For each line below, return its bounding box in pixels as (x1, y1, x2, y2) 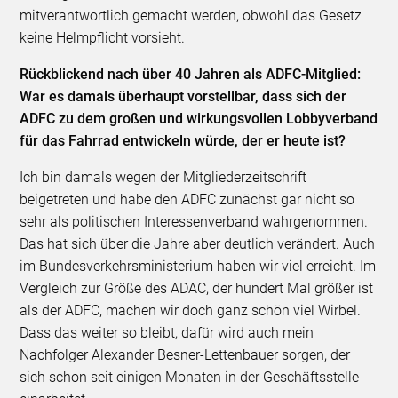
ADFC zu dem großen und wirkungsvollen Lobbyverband (20, 109, 378, 127)
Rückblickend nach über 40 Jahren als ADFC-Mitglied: (20, 65, 362, 83)
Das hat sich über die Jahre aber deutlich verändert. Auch (20, 235, 376, 252)
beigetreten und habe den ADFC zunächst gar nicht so (20, 190, 355, 208)
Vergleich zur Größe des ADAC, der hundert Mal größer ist (20, 279, 374, 297)
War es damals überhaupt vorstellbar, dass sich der (20, 87, 347, 105)
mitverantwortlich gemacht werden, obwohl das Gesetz (20, 6, 362, 24)
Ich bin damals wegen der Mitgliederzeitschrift (20, 168, 307, 186)
